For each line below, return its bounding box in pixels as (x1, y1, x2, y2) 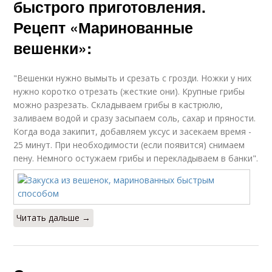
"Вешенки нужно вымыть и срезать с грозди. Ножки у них (13, 72, 252, 84)
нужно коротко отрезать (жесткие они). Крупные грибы (13, 86, 245, 97)
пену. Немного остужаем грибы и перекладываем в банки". (13, 152, 259, 164)
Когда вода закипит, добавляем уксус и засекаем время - (13, 126, 252, 137)
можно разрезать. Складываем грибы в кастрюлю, (13, 99, 223, 110)
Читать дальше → (16, 212, 91, 223)
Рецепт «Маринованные (13, 16, 194, 38)
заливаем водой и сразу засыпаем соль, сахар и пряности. (13, 112, 256, 124)
